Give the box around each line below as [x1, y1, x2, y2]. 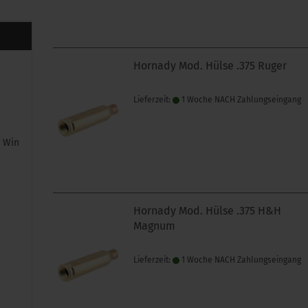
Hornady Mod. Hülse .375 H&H [133, 204, 282, 217]
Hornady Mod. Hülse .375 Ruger [133, 59, 287, 72]
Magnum [133, 219, 176, 232]
